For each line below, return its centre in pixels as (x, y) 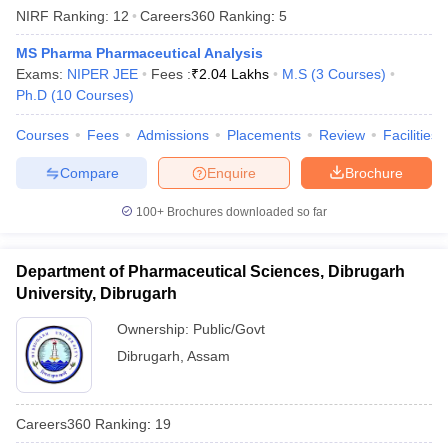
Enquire (231, 172)
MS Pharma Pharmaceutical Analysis (139, 53)
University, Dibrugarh (96, 293)
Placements (264, 135)
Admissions (173, 135)
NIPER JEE (102, 74)
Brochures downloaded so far (245, 212)
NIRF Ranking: (62, 15)
